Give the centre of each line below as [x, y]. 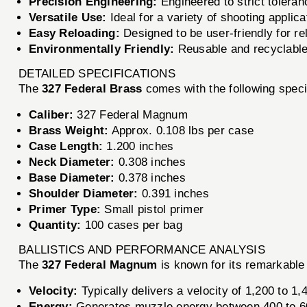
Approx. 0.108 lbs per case [181, 130]
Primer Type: [65, 209]
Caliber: [51, 114]
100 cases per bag [132, 225]
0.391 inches [173, 193]
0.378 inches [150, 177]
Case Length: [66, 146]
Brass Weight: [69, 130]
